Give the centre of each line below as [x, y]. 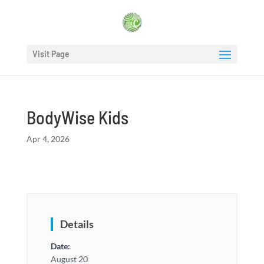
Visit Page [51, 54]
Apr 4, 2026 [48, 139]
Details [77, 224]
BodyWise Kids [77, 117]
